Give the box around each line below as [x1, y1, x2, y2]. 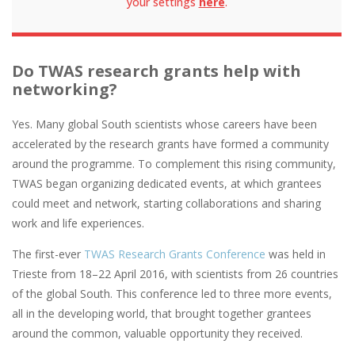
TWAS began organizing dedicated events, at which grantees [12, 176, 322, 192]
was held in [265, 246, 326, 262]
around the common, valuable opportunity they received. [12, 326, 303, 342]
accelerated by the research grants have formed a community [12, 136, 329, 152]
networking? [12, 78, 117, 101]
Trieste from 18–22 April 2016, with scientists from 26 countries [12, 266, 338, 282]
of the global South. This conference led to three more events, [12, 286, 332, 302]
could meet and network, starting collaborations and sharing [12, 196, 321, 212]
